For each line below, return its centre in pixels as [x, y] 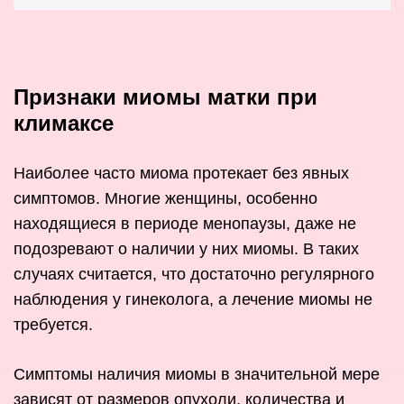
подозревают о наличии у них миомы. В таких [186, 249]
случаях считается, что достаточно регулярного [194, 275]
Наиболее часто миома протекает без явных [181, 174]
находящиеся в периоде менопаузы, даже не [185, 224]
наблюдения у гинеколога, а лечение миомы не [193, 300]
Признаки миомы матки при [165, 97]
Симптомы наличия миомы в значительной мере [197, 375]
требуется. [53, 325]
